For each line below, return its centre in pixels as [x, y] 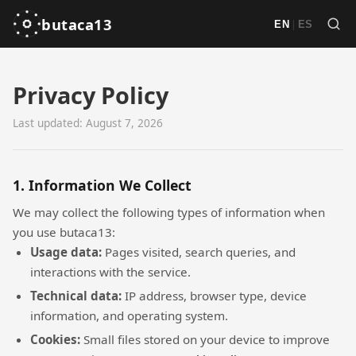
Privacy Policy [91, 95]
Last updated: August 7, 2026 [88, 123]
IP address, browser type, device [215, 295]
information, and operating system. [130, 315]
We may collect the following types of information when [169, 212]
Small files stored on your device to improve [205, 339]
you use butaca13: [64, 232]
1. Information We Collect [102, 186]
